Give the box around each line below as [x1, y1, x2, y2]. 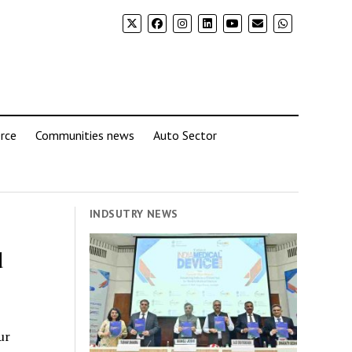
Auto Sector [153, 127, 217, 143]
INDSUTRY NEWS [90, 207, 178, 221]
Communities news [35, 127, 134, 143]
